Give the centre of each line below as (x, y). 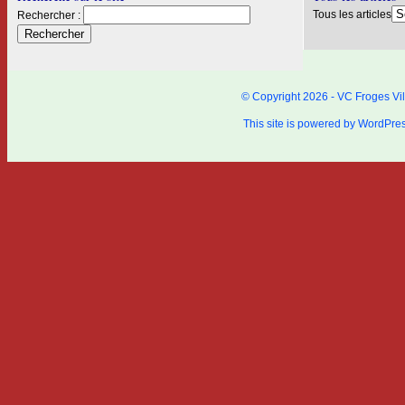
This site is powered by (300, 124)
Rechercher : (49, 15)
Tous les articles (352, 14)
